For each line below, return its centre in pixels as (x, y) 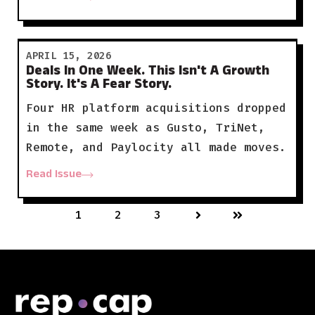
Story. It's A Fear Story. (98, 86)
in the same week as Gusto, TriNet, (145, 127)
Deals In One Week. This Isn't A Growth (147, 73)
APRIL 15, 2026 (69, 56)
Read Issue (53, 175)
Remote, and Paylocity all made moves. (156, 147)
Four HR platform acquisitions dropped (156, 108)
